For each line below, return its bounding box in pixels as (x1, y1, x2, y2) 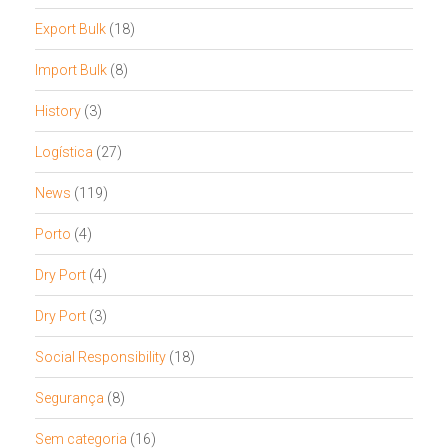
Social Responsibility (35, 348, 166, 365)
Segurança (35, 389, 104, 406)
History (35, 102, 81, 119)
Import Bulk (35, 61, 107, 78)
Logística (35, 143, 93, 160)
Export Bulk (35, 20, 106, 37)
